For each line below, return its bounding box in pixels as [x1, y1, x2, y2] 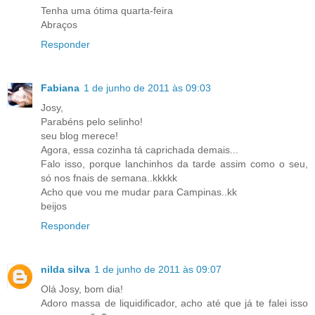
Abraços [41, 18, 77, 30]
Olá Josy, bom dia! [41, 283, 123, 295]
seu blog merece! [41, 129, 118, 141]
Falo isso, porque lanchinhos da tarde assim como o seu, [41, 157, 308, 169]
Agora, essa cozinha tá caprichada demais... [41, 143, 238, 155]
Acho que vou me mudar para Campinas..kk [41, 186, 237, 198]
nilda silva [41, 263, 90, 275]
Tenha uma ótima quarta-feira [41, 4, 173, 16]
